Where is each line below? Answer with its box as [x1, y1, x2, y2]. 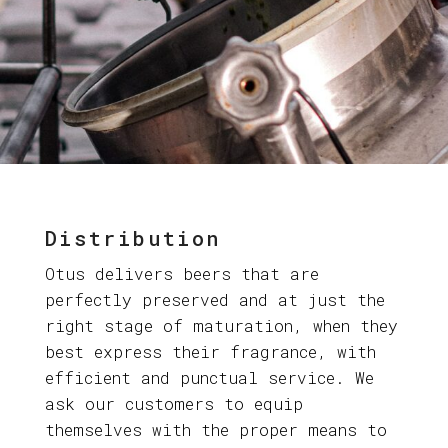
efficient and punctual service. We [44, 367, 374, 389]
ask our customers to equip [44, 393, 303, 415]
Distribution [44, 225, 221, 252]
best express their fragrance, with [44, 341, 376, 363]
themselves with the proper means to [44, 419, 387, 441]
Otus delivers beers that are [44, 263, 319, 285]
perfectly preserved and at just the [44, 289, 385, 311]
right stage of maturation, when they [44, 315, 398, 337]
